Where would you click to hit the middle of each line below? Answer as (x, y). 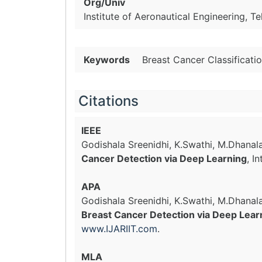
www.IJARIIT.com (119, 229)
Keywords (107, 60)
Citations (108, 101)
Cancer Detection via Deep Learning (164, 158)
